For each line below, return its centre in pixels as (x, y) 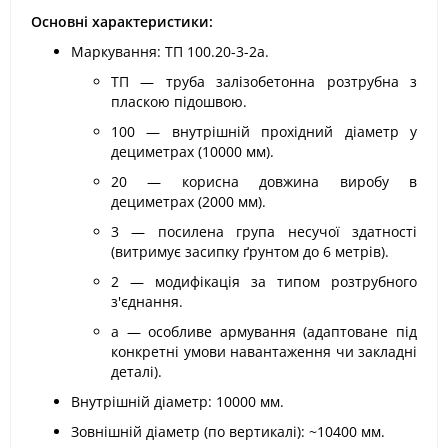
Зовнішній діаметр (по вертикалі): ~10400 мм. (228, 431)
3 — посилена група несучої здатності (264, 231)
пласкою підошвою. (179, 101)
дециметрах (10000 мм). (192, 151)
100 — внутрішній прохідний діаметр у (264, 131)
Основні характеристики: (122, 21)
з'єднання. (147, 301)
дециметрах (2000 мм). (188, 201)
